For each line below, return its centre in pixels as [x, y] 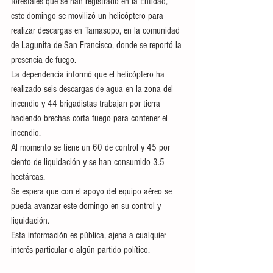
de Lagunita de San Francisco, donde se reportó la [97, 45]
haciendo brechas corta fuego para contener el [90, 118]
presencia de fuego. [44, 60]
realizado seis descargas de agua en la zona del [93, 89]
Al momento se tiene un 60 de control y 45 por [92, 147]
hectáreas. [28, 177]
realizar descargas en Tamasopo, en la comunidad [97, 30]
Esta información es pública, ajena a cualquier [90, 235]
